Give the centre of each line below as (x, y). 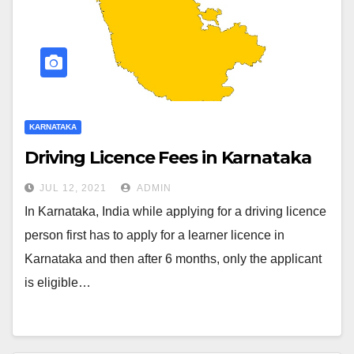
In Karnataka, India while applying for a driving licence (175, 211)
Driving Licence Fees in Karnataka (168, 158)
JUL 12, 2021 (73, 188)
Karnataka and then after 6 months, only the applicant (173, 259)
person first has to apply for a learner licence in (154, 235)
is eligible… (58, 282)
